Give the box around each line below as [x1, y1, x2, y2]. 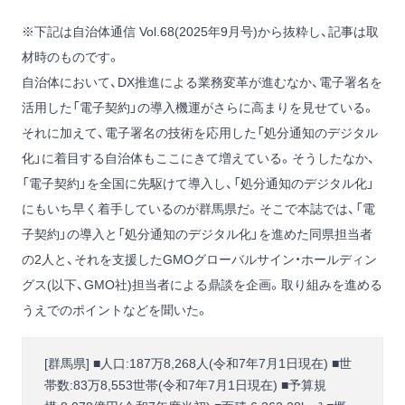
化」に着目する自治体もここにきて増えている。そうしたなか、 [22, 151, 375, 166]
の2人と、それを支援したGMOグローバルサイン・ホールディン [22, 252, 377, 268]
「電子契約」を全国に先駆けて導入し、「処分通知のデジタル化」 [22, 176, 374, 192]
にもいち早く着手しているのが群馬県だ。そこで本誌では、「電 [22, 202, 375, 217]
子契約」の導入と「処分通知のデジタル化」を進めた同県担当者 [22, 227, 372, 242]
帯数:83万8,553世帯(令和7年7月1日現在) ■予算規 [44, 378, 326, 393]
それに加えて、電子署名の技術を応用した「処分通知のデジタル [22, 126, 378, 141]
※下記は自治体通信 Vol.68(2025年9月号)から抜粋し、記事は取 [22, 24, 379, 40]
